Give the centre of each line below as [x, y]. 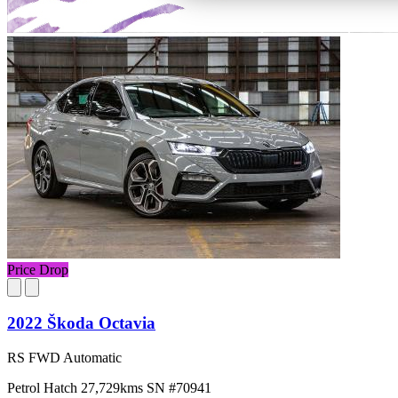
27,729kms [114, 387]
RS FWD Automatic [64, 357]
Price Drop [38, 270]
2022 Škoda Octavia [81, 323]
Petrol [25, 387]
